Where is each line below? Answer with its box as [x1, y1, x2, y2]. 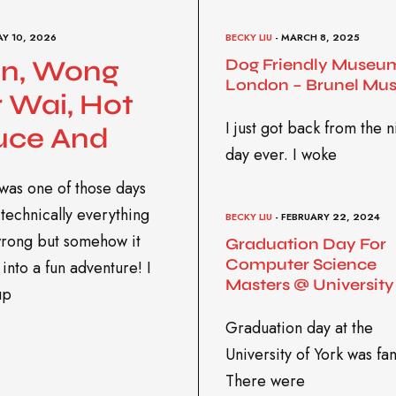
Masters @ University [225, 275, 394, 295]
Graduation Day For [225, 234, 386, 255]
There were [225, 369, 305, 392]
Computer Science [225, 255, 377, 275]
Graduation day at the [225, 316, 373, 339]
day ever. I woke [225, 142, 337, 166]
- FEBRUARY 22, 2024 [272, 209, 380, 224]
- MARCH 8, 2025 [272, 29, 360, 44]
